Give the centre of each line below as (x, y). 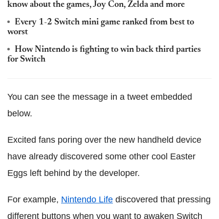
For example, (34, 199)
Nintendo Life (87, 199)
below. (20, 113)
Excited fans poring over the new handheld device (104, 140)
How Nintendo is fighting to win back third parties (108, 50)
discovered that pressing (162, 199)
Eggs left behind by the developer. (74, 173)
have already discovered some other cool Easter (101, 156)
